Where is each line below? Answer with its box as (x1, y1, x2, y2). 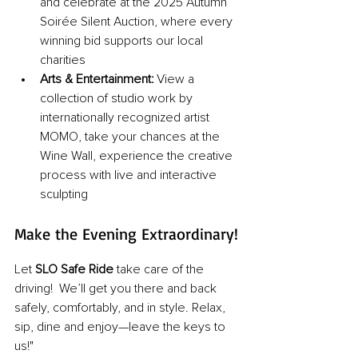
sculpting (40, 188, 88, 201)
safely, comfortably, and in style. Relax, (14, 301, 229, 315)
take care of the (117, 263, 207, 276)
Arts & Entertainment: (40, 73, 153, 86)
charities (40, 54, 86, 67)
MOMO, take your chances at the (40, 130, 223, 144)
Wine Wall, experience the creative (40, 149, 236, 163)
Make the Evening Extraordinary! (14, 224, 238, 245)
